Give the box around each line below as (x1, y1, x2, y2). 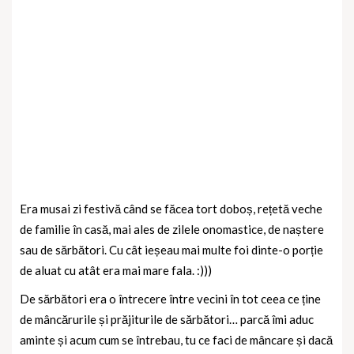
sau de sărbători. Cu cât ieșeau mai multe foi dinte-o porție (20, 242, 323, 257)
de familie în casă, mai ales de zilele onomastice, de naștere (20, 221, 324, 236)
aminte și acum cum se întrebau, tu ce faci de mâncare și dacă (20, 332, 333, 347)
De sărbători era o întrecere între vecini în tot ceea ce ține (20, 291, 321, 306)
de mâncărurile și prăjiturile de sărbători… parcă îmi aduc (20, 311, 314, 326)
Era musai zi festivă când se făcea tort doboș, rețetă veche (20, 201, 322, 216)
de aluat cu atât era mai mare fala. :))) (20, 262, 212, 277)
